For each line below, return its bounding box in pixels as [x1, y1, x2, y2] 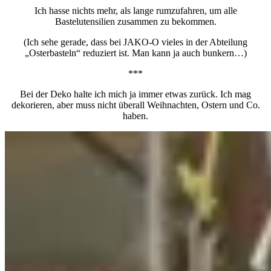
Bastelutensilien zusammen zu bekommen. [54, 16, 217, 27]
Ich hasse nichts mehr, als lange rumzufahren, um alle [34, 5, 237, 16]
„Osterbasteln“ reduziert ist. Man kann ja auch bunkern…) [24, 47, 247, 58]
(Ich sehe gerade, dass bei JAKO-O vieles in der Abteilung [24, 36, 247, 47]
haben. [123, 110, 148, 121]
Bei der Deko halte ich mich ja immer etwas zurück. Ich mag [20, 88, 251, 99]
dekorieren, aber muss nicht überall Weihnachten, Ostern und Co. [11, 99, 260, 110]
